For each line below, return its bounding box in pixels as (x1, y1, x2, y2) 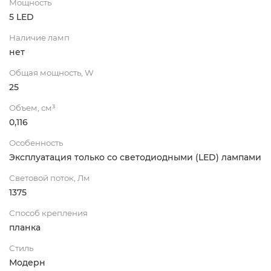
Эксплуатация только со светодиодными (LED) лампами (9, 151, 261, 163)
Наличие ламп (9, 32, 70, 42)
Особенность (9, 137, 63, 148)
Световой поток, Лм (9, 172, 90, 183)
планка (9, 221, 41, 233)
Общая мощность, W (9, 67, 94, 77)
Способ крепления (9, 207, 88, 218)
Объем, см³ (9, 102, 56, 113)
